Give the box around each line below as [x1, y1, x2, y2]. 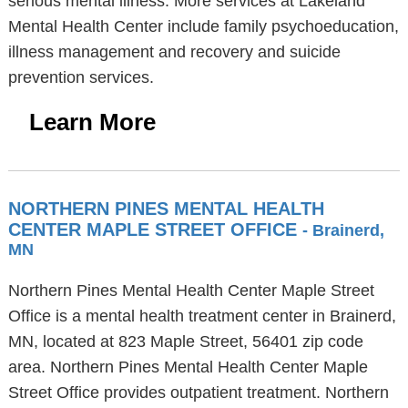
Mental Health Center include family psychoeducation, [7, 17, 399, 36]
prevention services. [7, 68, 154, 87]
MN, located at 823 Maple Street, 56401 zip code [7, 332, 363, 351]
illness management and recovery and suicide [7, 43, 341, 61]
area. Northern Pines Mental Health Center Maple [7, 358, 368, 376]
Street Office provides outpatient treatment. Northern [7, 383, 389, 402]
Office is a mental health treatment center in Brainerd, [7, 307, 396, 325]
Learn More [28, 108, 156, 136]
